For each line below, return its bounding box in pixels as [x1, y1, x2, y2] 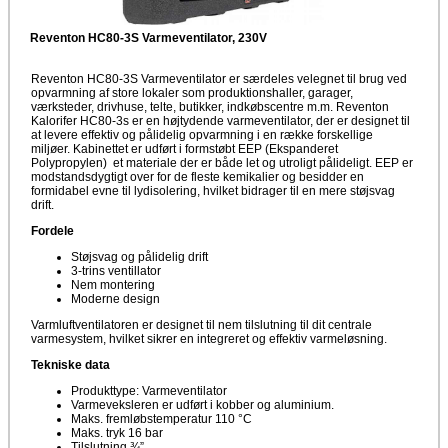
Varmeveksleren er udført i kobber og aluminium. [71, 397, 334, 412]
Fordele [31, 223, 74, 238]
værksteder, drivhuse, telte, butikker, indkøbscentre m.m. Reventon [31, 99, 389, 114]
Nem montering [71, 277, 155, 292]
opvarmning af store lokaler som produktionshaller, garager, [31, 85, 353, 100]
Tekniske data [31, 357, 110, 372]
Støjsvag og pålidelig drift [71, 249, 208, 264]
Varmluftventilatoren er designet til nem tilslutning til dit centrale [31, 317, 372, 332]
